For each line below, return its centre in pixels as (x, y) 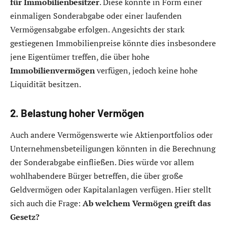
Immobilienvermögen (52, 71)
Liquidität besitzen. (46, 84)
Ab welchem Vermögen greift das (147, 203)
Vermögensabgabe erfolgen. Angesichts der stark (97, 30)
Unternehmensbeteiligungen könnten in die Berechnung (113, 149)
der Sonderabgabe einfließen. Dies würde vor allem (102, 162)
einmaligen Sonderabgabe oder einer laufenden (96, 16)
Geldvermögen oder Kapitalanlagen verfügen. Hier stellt (111, 190)
